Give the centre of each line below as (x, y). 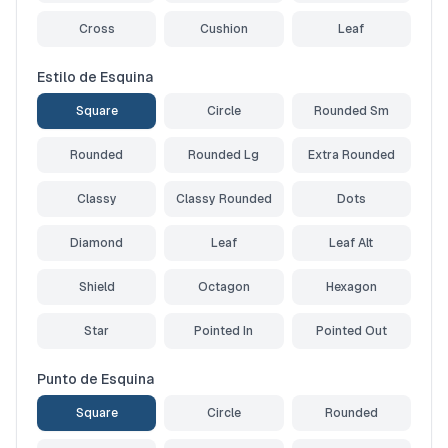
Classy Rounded (223, 199)
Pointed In (224, 331)
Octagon (223, 287)
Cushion (223, 29)
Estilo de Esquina (95, 77)
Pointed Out (351, 331)
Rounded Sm (351, 111)
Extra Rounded (351, 155)
